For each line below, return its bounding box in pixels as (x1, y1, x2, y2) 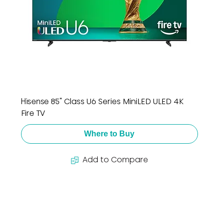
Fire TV (21, 108, 45, 119)
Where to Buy (84, 130, 135, 138)
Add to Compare (82, 154, 148, 165)
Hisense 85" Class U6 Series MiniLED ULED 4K (21, 96, 183, 107)
